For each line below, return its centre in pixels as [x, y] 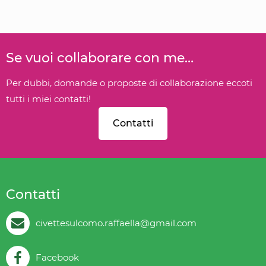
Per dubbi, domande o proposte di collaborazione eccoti [129, 83]
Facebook [57, 258]
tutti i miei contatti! [48, 99]
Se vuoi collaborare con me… [100, 58]
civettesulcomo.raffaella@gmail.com [116, 223]
